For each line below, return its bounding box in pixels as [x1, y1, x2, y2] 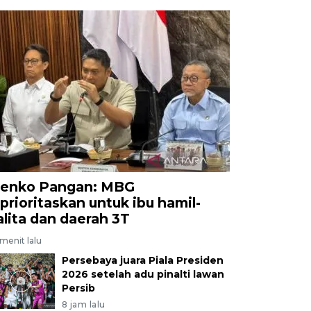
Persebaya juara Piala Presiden [61, 253, 224, 267]
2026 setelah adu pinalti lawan [61, 267, 224, 280]
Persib [61, 281, 95, 294]
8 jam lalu [61, 299, 106, 310]
